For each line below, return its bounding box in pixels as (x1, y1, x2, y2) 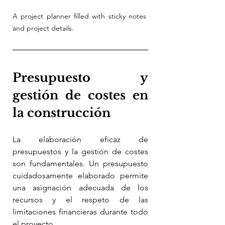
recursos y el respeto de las (13, 194, 148, 204)
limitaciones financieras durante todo (13, 206, 148, 216)
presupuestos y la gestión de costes (13, 146, 148, 156)
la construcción (13, 105, 110, 120)
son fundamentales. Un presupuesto (13, 158, 148, 168)
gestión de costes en (13, 87, 148, 102)
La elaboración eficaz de (13, 134, 148, 144)
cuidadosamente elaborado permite (13, 170, 148, 180)
